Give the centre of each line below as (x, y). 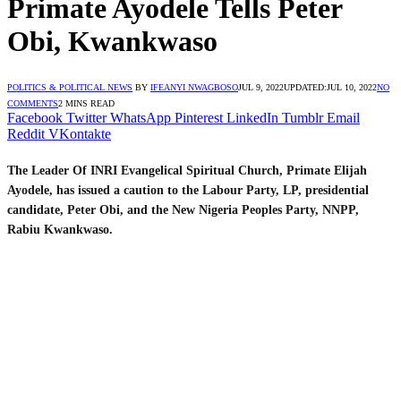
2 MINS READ (86, 103)
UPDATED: (305, 87)
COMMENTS (33, 103)
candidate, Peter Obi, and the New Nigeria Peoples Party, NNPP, (183, 209)
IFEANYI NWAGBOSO (194, 87)
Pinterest (199, 117)
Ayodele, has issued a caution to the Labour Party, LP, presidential (188, 190)
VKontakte (80, 133)
